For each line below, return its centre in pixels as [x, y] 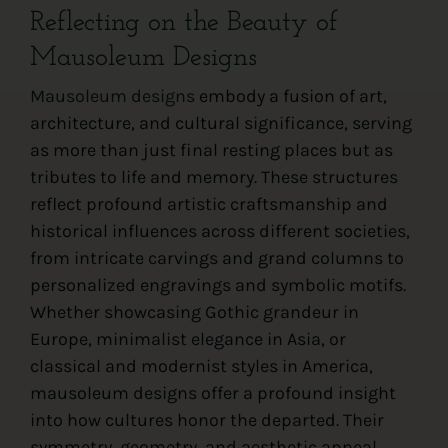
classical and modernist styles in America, [201, 366]
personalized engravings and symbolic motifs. [217, 285]
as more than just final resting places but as [211, 150]
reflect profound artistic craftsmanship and [208, 204]
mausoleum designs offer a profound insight [212, 393]
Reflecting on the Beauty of [183, 23]
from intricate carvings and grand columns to [216, 258]
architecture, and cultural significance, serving [220, 123]
